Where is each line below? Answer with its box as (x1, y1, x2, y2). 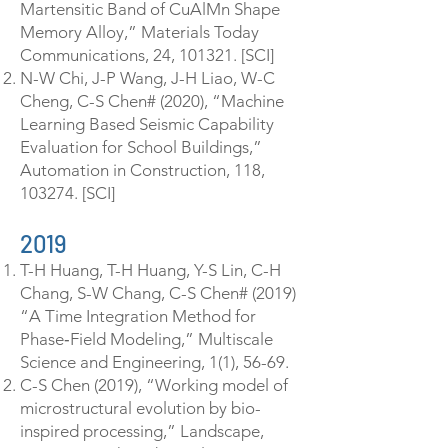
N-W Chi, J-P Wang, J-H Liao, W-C (20, 68, 275, 88)
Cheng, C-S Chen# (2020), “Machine (20, 91, 284, 111)
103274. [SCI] (20, 183, 115, 203)
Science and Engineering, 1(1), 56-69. (20, 352, 289, 372)
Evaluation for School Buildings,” (20, 137, 262, 157)
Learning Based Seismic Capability (20, 114, 274, 134)
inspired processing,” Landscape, (20, 421, 264, 441)
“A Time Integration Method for (20, 306, 256, 326)
